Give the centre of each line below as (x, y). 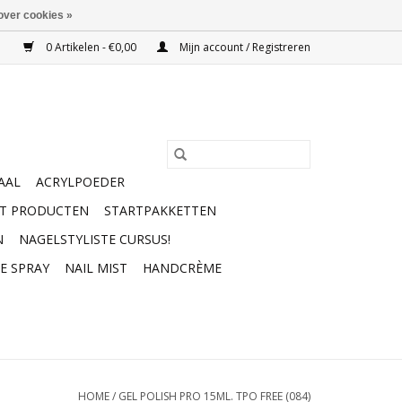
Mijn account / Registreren (244, 47)
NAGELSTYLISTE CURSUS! (95, 239)
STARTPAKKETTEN (160, 210)
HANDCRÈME (182, 268)
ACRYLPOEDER (80, 182)
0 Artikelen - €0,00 (91, 47)
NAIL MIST (96, 268)
